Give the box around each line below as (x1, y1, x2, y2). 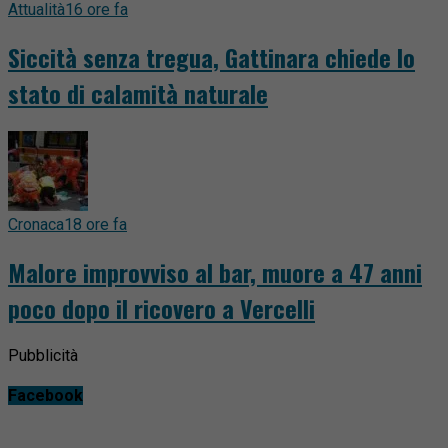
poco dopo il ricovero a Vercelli (8, 289, 315, 326)
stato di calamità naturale (8, 74, 268, 111)
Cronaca (8, 214, 64, 234)
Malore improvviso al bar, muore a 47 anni (8, 253, 422, 290)
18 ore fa (64, 214, 127, 234)
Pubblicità (8, 345, 78, 365)
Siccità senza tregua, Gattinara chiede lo (8, 38, 415, 75)
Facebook (8, 385, 83, 405)
